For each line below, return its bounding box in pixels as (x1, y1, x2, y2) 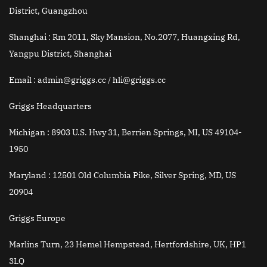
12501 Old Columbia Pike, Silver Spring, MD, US (52, 170, 236, 181)
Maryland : (9, 170, 52, 181)
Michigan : (9, 127, 51, 138)
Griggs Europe (9, 213, 66, 224)
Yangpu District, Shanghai (9, 48, 111, 60)
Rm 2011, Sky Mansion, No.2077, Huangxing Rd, (52, 32, 240, 43)
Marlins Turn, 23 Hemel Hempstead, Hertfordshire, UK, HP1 (9, 239, 246, 250)
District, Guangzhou (9, 5, 88, 17)
